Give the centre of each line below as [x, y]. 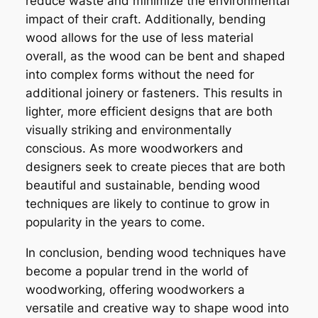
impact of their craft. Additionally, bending [145, 19]
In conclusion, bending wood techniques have [155, 252]
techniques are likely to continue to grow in [147, 203]
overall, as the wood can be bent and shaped [155, 56]
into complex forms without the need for [139, 74]
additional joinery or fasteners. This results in [154, 93]
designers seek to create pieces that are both [155, 166]
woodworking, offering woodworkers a [135, 289]
